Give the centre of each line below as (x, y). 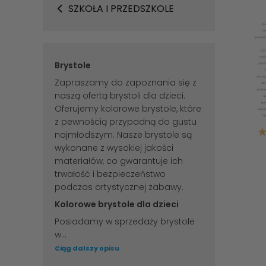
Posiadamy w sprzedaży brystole (125, 221)
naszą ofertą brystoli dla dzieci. (120, 96)
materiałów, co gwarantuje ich (119, 161)
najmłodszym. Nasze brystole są (123, 135)
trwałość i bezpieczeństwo (110, 174)
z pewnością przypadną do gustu (126, 122)
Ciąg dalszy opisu (87, 248)
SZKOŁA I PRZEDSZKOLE (120, 9)
